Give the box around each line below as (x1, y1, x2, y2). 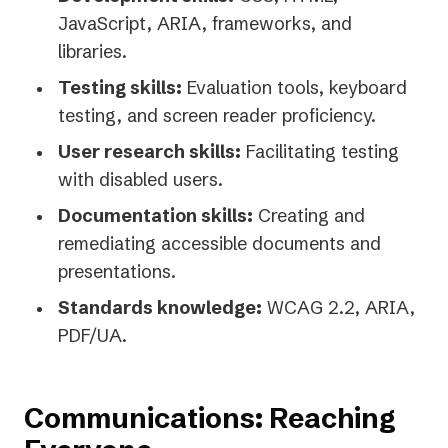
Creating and (253, 204, 365, 228)
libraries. (58, 40, 127, 64)
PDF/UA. (58, 324, 127, 348)
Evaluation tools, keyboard (182, 76, 407, 100)
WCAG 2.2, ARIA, (262, 296, 415, 320)
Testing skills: (58, 76, 182, 100)
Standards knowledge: (58, 296, 262, 320)
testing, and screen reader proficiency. (58, 104, 376, 128)
